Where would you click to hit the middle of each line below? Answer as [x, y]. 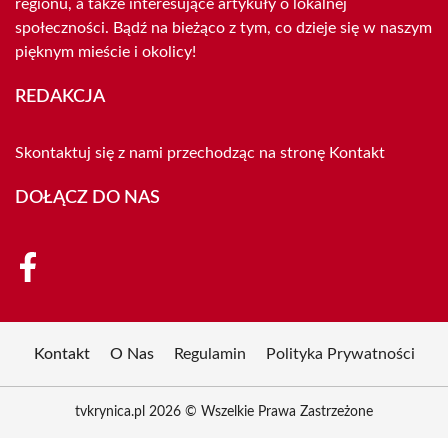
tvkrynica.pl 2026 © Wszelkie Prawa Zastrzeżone [224, 412]
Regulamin [209, 354]
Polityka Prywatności [340, 354]
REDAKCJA [60, 97]
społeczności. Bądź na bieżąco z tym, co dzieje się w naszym [223, 28]
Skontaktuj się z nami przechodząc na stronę [172, 153]
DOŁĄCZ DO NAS [87, 198]
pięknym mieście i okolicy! [105, 52]
